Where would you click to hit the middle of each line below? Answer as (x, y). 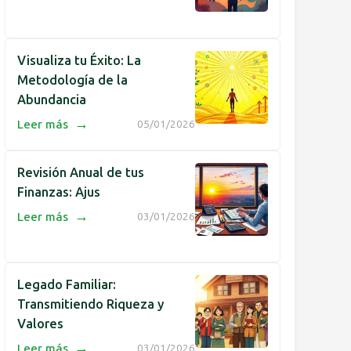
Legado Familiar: (67, 284)
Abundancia (52, 100)
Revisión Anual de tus (81, 172)
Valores (40, 324)
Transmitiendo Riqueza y (90, 304)
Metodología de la (72, 80)
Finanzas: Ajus (59, 192)
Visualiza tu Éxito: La (79, 60)
